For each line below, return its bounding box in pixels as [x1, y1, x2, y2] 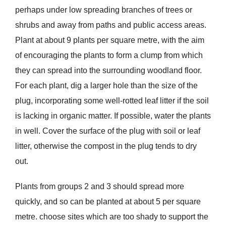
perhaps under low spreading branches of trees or [15, 6, 192, 15]
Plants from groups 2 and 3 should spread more [15, 182, 184, 191]
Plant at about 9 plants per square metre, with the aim [15, 36, 204, 45]
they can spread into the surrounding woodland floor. [15, 66, 202, 75]
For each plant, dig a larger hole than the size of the [15, 81, 198, 90]
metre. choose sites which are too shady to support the [15, 212, 208, 221]
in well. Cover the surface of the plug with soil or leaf [15, 127, 200, 136]
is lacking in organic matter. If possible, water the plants [15, 111, 211, 121]
